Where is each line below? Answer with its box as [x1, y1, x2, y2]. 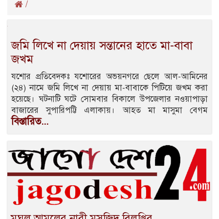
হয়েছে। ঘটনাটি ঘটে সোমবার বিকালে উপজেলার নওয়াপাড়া [11, 93, 208, 104]
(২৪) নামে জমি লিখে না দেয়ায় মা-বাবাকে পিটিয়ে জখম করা [11, 82, 208, 93]
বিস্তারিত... [11, 115, 48, 128]
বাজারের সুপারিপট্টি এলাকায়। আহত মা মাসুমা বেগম [11, 105, 208, 115]
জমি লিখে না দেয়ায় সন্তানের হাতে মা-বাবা [11, 38, 193, 53]
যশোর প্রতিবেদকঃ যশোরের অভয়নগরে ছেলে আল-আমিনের [11, 71, 208, 82]
